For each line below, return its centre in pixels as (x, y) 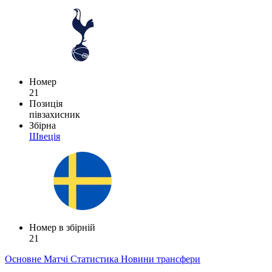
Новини (139, 259)
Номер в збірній (62, 227)
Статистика (96, 259)
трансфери (178, 259)
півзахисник (55, 114)
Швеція (45, 136)
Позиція (46, 103)
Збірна (42, 125)
